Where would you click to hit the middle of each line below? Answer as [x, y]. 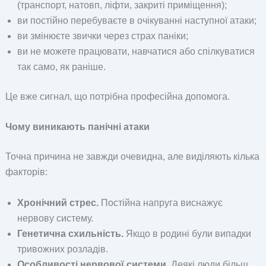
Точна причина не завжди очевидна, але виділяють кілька [132, 157]
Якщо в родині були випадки [187, 233]
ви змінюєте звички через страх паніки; [102, 36]
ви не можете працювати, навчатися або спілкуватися [136, 51]
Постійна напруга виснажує [160, 202]
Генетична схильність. [70, 233]
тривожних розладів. [62, 249]
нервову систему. [55, 218]
